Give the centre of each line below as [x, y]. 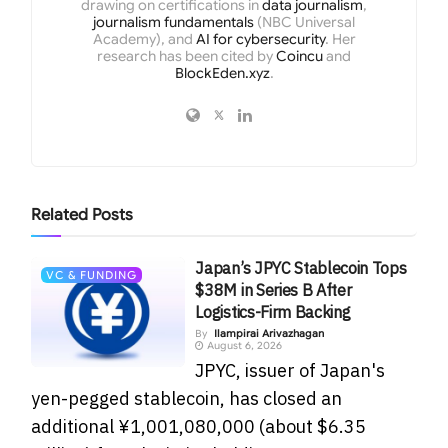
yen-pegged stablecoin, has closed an [187, 398]
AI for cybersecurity [260, 38]
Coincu [299, 55]
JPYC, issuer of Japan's [290, 370]
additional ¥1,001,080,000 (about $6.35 [199, 426]
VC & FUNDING [92, 274]
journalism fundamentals [173, 21]
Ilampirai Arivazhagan [269, 333]
